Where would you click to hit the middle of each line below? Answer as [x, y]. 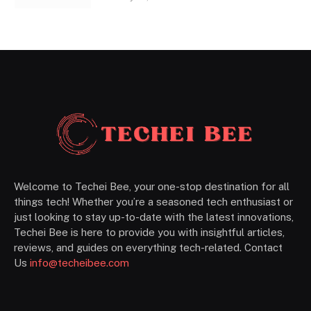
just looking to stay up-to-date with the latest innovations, [154, 217]
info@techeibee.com [79, 263]
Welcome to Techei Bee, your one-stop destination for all [152, 187]
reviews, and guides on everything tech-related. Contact [148, 248]
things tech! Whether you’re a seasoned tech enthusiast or [153, 202]
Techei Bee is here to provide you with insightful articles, [149, 233]
